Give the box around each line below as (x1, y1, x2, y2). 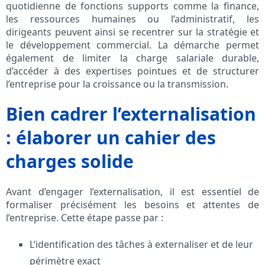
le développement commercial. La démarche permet (6, 38, 259, 52)
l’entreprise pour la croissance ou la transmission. (6, 77, 228, 91)
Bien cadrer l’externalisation (6, 102, 256, 127)
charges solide (6, 149, 134, 174)
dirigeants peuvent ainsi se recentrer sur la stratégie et (6, 25, 259, 39)
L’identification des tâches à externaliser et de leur (30, 238, 253, 251)
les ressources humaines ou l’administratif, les (6, 12, 259, 26)
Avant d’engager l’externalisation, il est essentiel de (6, 185, 259, 199)
